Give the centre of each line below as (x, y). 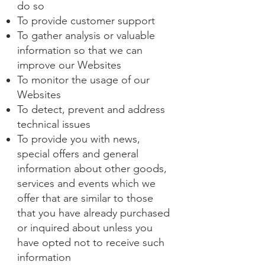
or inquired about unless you (85, 228)
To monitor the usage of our (83, 80)
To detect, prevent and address (91, 109)
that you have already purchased (93, 213)
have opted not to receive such (91, 243)
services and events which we (86, 183)
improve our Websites (69, 65)
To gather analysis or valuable (86, 35)
